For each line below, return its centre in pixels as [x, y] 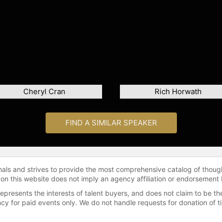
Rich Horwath [178, 91]
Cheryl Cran [44, 91]
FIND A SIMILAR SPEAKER [111, 122]
